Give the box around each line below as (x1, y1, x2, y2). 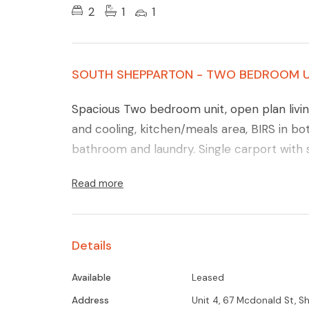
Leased (192, 272, 224, 283)
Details (72, 237, 112, 254)
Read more (72, 177, 123, 191)
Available (72, 272, 111, 283)
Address (72, 295, 109, 306)
